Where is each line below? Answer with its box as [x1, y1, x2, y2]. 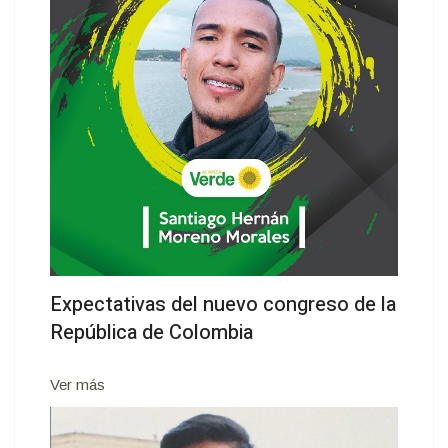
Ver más [50, 375, 105, 393]
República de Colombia [50, 317, 253, 347]
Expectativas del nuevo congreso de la [50, 289, 396, 319]
